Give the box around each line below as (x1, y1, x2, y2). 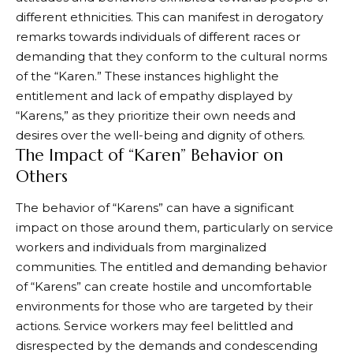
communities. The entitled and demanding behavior (16, 259, 327, 275)
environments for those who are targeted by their (16, 299, 313, 314)
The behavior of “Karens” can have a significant (16, 200, 294, 216)
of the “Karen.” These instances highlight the (16, 68, 279, 84)
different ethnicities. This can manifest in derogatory (16, 9, 323, 24)
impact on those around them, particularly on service (16, 220, 333, 236)
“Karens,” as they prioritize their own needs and (16, 107, 295, 123)
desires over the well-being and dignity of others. (16, 127, 305, 143)
